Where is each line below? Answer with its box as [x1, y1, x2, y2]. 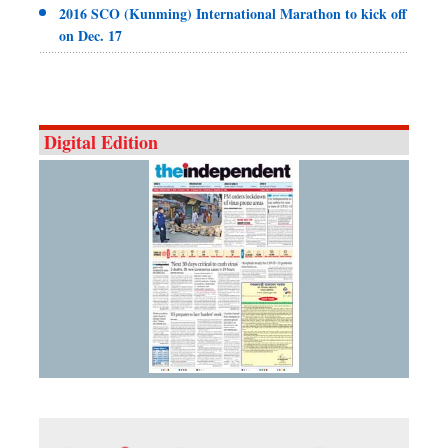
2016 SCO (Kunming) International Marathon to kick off [59, 3, 407, 25]
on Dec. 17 [59, 25, 122, 47]
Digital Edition [44, 129, 158, 156]
